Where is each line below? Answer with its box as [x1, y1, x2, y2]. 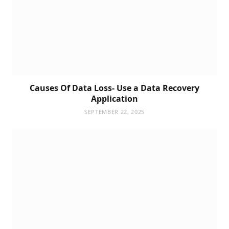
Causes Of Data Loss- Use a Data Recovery [30, 82, 199, 94]
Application [91, 93, 138, 105]
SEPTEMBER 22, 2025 [84, 108, 145, 116]
